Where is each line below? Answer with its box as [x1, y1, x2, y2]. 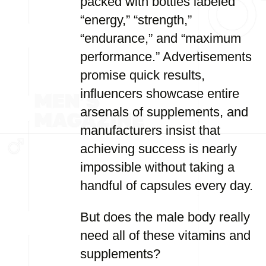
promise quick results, [80, 68, 205, 83]
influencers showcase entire [80, 86, 239, 101]
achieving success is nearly [80, 141, 237, 156]
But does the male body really [80, 210, 250, 224]
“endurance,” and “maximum [80, 31, 241, 46]
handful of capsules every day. [80, 178, 253, 193]
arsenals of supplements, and [80, 104, 248, 119]
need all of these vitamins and [80, 228, 251, 243]
